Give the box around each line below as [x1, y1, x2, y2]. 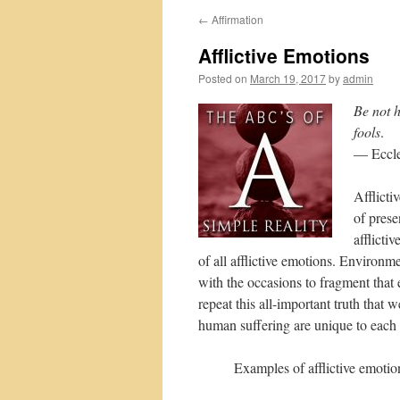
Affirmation [209, 12, 263, 27]
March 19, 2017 [250, 71, 326, 86]
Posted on [198, 71, 247, 86]
